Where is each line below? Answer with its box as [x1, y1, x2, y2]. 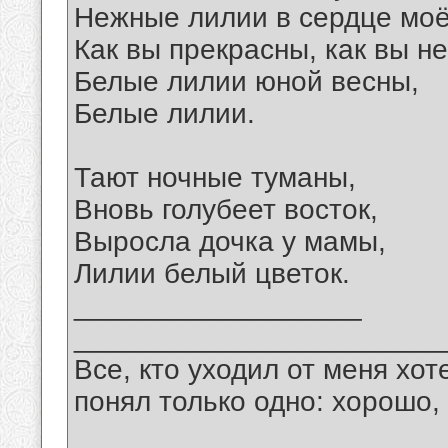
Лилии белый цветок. [74, 258, 350, 290]
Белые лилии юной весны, [74, 66, 419, 98]
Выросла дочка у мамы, [74, 226, 386, 258]
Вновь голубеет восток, [74, 194, 378, 226]
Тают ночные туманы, [74, 162, 356, 194]
